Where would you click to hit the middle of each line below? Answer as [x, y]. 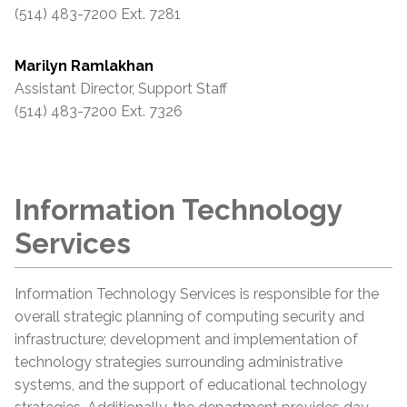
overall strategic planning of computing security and [189, 316]
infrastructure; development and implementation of [186, 339]
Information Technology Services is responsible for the [197, 293]
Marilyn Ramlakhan [84, 65]
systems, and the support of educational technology [191, 384]
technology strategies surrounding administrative [179, 362]
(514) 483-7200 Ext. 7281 [98, 14]
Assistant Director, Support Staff [121, 88]
